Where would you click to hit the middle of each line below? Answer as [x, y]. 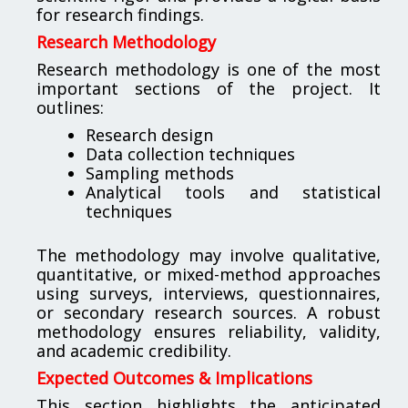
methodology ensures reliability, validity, [209, 331]
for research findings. [120, 14]
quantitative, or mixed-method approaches [209, 274]
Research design [149, 134]
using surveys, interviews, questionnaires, [209, 293]
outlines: [70, 107]
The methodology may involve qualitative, [209, 255]
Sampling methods [160, 173]
